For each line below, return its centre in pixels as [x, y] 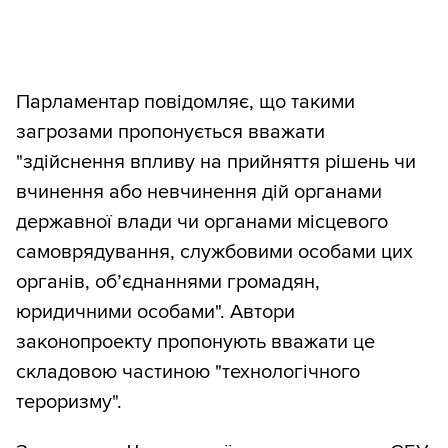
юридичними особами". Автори [155, 312]
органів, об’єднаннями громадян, [168, 282]
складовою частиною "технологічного [188, 372]
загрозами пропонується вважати [170, 132]
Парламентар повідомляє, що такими [185, 102]
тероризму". [69, 402]
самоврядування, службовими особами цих [214, 252]
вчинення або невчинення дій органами [199, 192]
